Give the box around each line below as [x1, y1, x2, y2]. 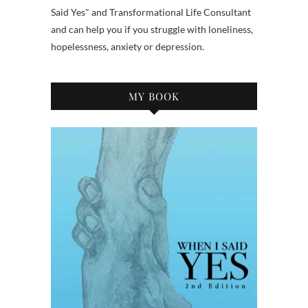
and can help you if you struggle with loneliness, [51, 23, 253, 35]
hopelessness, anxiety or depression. [51, 40, 204, 52]
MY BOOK [129, 89, 179, 103]
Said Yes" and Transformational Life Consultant [51, 5, 251, 18]
